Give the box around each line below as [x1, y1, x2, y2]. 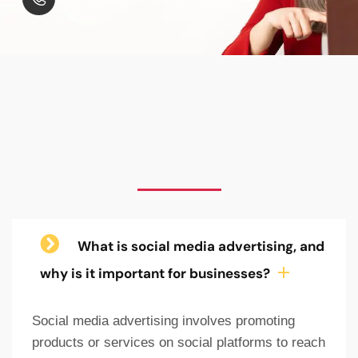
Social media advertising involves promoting [32, 312, 295, 328]
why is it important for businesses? [40, 264, 270, 282]
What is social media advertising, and [78, 237, 324, 255]
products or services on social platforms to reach [32, 334, 325, 350]
